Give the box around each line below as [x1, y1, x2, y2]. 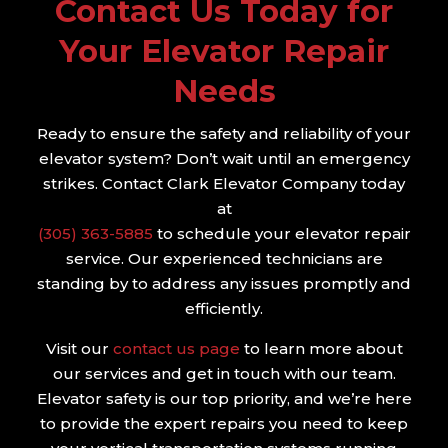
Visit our [45, 339, 109, 359]
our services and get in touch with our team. [52, 364, 396, 384]
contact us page [112, 339, 240, 359]
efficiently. [185, 299, 263, 319]
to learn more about [239, 339, 403, 359]
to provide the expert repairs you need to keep [40, 414, 408, 434]
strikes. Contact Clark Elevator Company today [43, 174, 405, 194]
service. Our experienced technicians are [65, 249, 383, 269]
